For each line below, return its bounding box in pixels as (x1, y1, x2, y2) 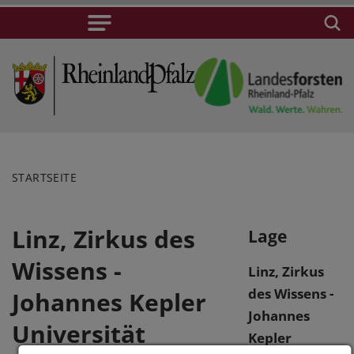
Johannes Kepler (12, 285, 206, 318)
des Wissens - (247, 284, 333, 303)
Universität (12, 317, 145, 350)
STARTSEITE (12, 169, 77, 185)
